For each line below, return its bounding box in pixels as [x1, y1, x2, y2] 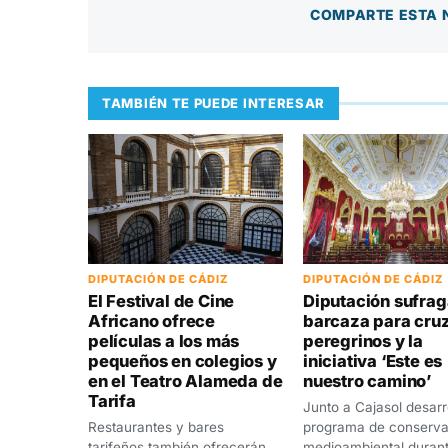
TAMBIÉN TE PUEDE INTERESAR [102, 94, 326, 111]
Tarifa [88, 390, 136, 411]
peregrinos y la [303, 330, 424, 351]
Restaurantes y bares [88, 418, 224, 435]
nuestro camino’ [303, 370, 432, 391]
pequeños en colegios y [88, 350, 277, 371]
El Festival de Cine [88, 290, 235, 311]
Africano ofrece [88, 310, 216, 331]
